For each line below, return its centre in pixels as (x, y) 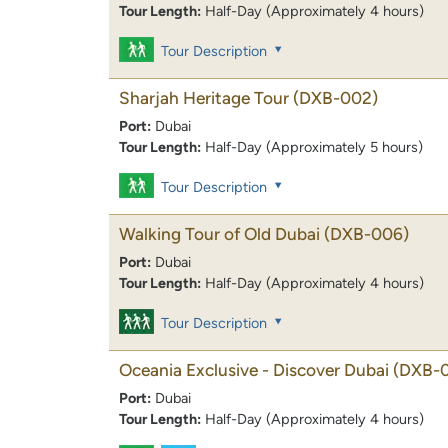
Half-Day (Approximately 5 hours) (314, 146)
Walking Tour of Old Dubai (219, 234)
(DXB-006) (366, 234)
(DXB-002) (335, 97)
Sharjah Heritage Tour (204, 97)
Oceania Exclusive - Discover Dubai (254, 370)
